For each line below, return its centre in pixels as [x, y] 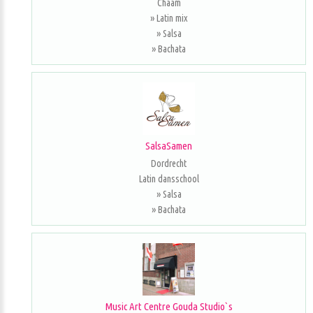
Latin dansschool [169, 179]
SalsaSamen [169, 146]
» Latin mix [169, 18]
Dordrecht [169, 163]
